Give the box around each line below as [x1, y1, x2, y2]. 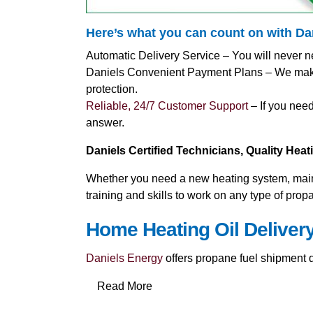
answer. [85, 116, 124, 129]
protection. [85, 82, 138, 95]
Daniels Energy [85, 252, 163, 264]
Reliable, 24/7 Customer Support [85, 99, 248, 112]
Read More [96, 279, 152, 292]
